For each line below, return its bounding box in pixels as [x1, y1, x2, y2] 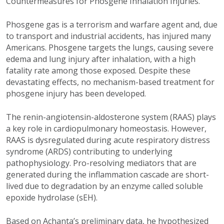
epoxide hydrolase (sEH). [6, 192, 97, 203]
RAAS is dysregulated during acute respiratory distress [6, 134, 210, 146]
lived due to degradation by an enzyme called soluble [6, 180, 203, 192]
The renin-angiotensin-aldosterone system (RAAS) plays [6, 111, 216, 123]
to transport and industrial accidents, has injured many [6, 30, 211, 42]
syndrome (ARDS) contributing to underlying [6, 146, 172, 157]
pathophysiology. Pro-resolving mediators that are [6, 157, 196, 169]
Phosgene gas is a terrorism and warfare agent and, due [6, 19, 217, 30]
